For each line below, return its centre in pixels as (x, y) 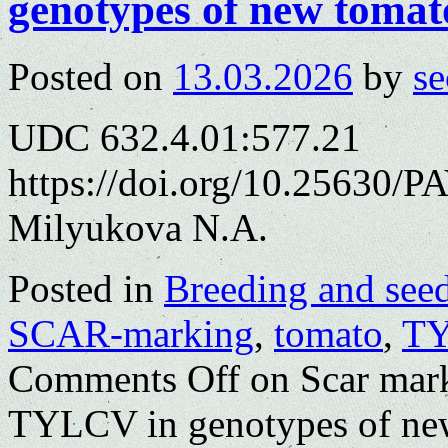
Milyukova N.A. (138, 228)
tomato (328, 334)
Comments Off (124, 379)
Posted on (85, 77)
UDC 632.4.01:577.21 (184, 138)
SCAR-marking (131, 334)
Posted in (81, 289)
